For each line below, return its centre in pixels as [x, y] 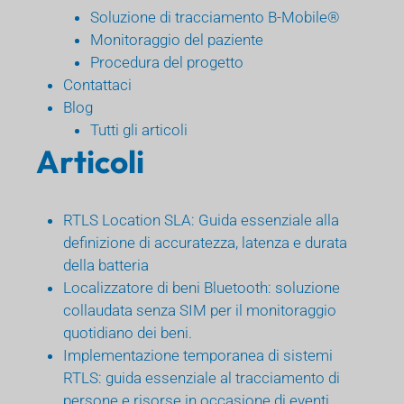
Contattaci [97, 84]
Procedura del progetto [167, 62]
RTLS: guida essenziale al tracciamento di [202, 377]
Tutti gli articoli [139, 129]
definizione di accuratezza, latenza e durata [205, 242]
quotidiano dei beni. [128, 332]
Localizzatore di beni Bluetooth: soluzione [202, 287]
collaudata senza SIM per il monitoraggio [200, 310]
